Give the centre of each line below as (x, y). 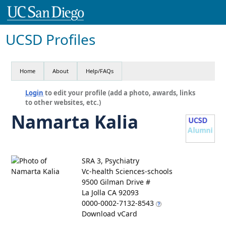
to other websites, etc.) (63, 102)
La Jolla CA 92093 (110, 192)
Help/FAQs (100, 71)
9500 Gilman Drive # (116, 182)
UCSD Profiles (51, 39)
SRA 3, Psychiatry (111, 160)
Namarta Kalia (75, 122)
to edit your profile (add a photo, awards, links (120, 93)
